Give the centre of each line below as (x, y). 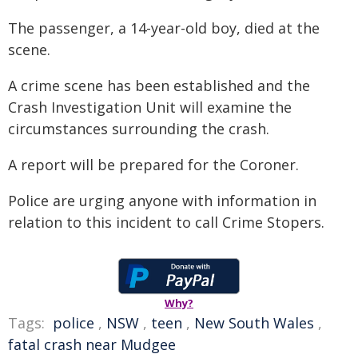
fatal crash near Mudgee (92, 344)
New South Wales (254, 323)
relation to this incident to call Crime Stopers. (166, 222)
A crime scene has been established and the (159, 86)
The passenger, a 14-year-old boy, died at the (164, 28)
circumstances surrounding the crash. (139, 129)
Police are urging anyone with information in (162, 201)
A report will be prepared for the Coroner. (153, 165)
